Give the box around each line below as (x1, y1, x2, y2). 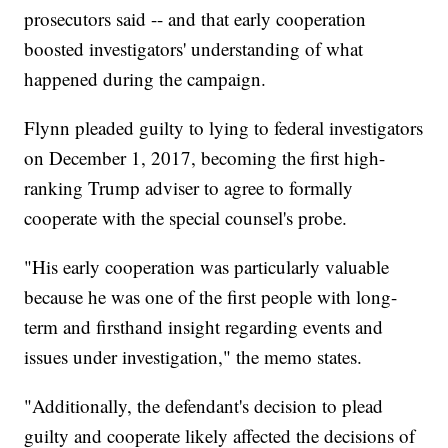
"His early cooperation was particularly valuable (24, 254, 390, 280)
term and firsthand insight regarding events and (24, 314, 384, 340)
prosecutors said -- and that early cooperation (24, 6, 367, 32)
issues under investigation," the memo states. (24, 344, 363, 370)
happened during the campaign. (24, 66, 267, 92)
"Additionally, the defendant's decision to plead (24, 393, 384, 419)
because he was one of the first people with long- (24, 284, 398, 310)
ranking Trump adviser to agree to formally (24, 175, 354, 201)
